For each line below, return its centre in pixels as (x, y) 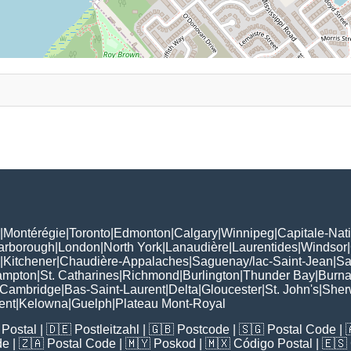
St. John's (292, 290)
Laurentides (265, 248)
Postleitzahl (107, 330)
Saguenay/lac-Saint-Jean (262, 262)
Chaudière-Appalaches (124, 262)
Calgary (196, 233)
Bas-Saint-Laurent (115, 290)
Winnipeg (248, 233)
